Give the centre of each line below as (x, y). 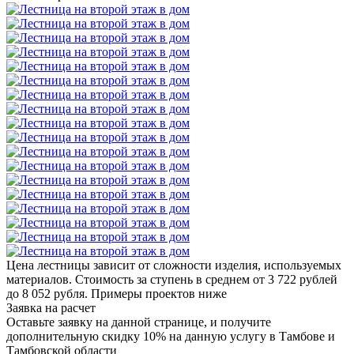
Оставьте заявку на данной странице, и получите (139, 322)
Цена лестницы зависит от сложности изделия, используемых (174, 265)
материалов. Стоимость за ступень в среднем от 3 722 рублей (172, 279)
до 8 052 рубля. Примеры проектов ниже (117, 293)
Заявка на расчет (51, 307)
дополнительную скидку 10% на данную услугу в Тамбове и (171, 336)
